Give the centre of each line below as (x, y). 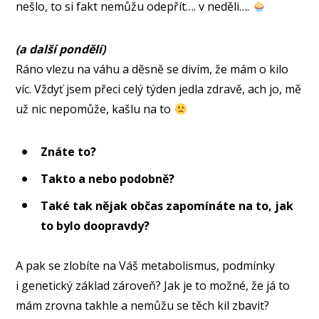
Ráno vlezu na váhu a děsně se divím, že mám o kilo (152, 69)
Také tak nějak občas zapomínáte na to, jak (167, 205)
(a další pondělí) (61, 49)
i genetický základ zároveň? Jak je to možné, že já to (153, 286)
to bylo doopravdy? (95, 225)
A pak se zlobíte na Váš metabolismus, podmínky (146, 266)
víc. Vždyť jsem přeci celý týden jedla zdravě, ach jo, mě (159, 89)
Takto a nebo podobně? (108, 179)
